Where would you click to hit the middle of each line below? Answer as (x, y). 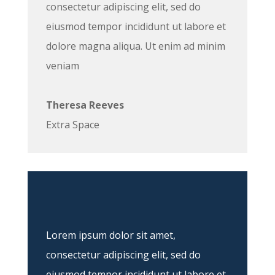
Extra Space (72, 125)
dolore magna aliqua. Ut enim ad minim (135, 46)
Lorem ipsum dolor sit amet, (110, 235)
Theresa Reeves (85, 105)
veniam (62, 66)
